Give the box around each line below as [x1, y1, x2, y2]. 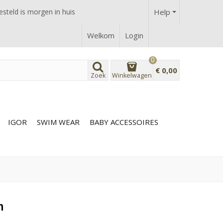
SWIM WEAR [37, 116, 80, 127]
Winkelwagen [111, 71, 152, 80]
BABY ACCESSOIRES [90, 116, 158, 127]
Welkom [87, 30, 114, 40]
